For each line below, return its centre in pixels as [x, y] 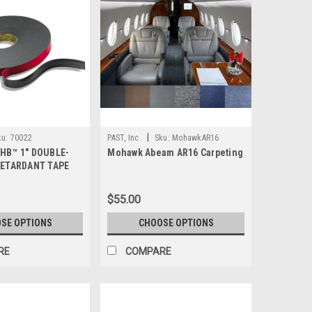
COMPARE [149, 252]
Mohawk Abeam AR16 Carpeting [175, 153]
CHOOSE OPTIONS [176, 223]
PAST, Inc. [124, 138]
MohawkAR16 [196, 138]
